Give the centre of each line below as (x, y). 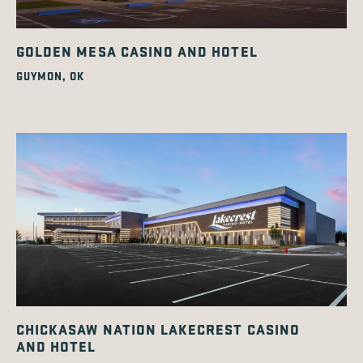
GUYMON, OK (50, 76)
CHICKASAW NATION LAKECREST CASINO (158, 329)
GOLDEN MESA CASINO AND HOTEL (137, 51)
